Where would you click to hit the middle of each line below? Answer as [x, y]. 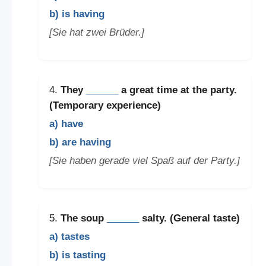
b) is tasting [77, 255]
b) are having [80, 142]
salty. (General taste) [189, 218]
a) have [66, 123]
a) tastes [69, 236]
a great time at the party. [177, 90]
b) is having [77, 14]
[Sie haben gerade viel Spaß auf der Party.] [144, 160]
